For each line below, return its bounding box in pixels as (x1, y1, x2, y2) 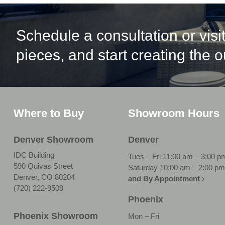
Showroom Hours (128, 106, 219, 120)
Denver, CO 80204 (14, 172, 75, 181)
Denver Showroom (14, 134, 93, 145)
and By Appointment (128, 174, 200, 183)
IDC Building (14, 150, 54, 159)
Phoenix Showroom (14, 210, 98, 221)
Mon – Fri (128, 211, 161, 220)
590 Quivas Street (14, 161, 73, 170)
